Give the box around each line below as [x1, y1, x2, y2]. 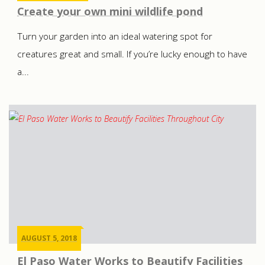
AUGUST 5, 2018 [21, 232, 77, 243]
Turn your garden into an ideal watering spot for [17, 30, 212, 43]
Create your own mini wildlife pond [17, 4, 203, 18]
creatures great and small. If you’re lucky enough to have [17, 47, 247, 60]
